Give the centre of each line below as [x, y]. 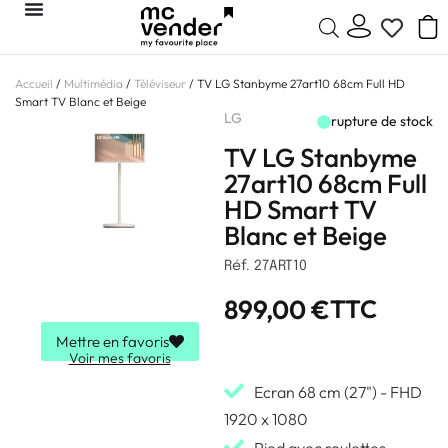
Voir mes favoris [119, 357]
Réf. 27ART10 [265, 266]
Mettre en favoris [112, 341]
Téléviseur [160, 83]
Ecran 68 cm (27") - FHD [338, 392]
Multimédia [93, 83]
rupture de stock [382, 121]
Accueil [34, 83]
